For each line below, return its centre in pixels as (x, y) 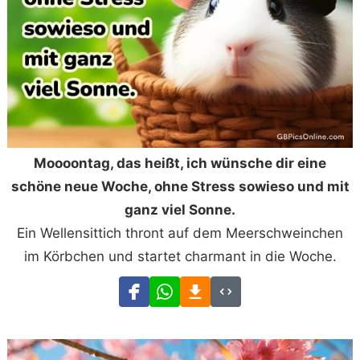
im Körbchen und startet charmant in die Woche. (180, 257)
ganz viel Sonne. (180, 210)
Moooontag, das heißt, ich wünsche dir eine (180, 164)
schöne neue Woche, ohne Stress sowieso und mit (180, 187)
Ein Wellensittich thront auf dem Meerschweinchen (180, 233)
